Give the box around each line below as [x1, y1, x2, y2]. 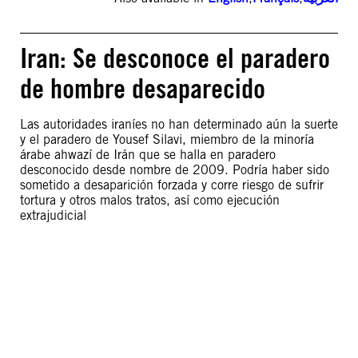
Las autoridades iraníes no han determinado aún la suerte [20, 117, 338, 132]
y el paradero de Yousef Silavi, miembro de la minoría [20, 132, 314, 147]
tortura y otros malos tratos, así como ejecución [20, 193, 280, 208]
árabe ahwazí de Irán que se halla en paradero [20, 147, 276, 162]
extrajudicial [20, 208, 86, 223]
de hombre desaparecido [20, 72, 265, 105]
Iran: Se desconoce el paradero [20, 42, 330, 74]
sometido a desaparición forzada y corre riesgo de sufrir [20, 177, 324, 193]
